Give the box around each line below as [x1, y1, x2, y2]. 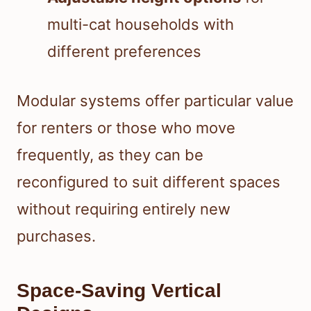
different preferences [47, 42, 201, 61]
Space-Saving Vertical [17, 280, 221, 302]
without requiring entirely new [17, 200, 230, 219]
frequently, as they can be [17, 146, 203, 165]
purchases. [17, 227, 96, 246]
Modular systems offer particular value [17, 92, 294, 110]
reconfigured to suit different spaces [17, 173, 280, 192]
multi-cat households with [47, 15, 234, 34]
